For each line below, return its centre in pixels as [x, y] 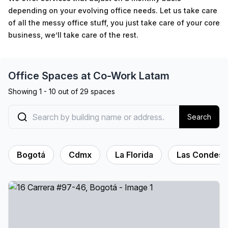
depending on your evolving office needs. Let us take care [113, 10]
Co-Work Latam [131, 76]
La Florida [134, 155]
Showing [24, 91]
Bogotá [31, 155]
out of [68, 91]
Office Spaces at [51, 76]
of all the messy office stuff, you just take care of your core [114, 23]
